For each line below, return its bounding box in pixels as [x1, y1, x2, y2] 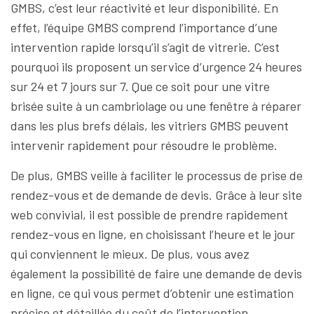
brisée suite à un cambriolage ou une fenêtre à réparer [11, 98, 301, 114]
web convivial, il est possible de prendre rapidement [11, 207, 288, 222]
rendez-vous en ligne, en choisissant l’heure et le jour [11, 226, 295, 242]
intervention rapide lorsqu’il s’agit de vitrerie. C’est [11, 39, 280, 55]
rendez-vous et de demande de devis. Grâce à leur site [11, 187, 302, 203]
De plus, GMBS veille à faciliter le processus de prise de [11, 168, 303, 183]
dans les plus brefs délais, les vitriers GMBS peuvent [11, 118, 289, 133]
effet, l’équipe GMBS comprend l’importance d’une [11, 20, 278, 35]
